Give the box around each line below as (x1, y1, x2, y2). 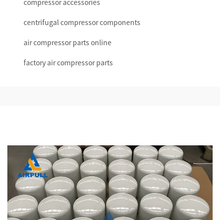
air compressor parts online (24, 37, 111, 47)
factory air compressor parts (24, 57, 113, 67)
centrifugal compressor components (24, 17, 140, 27)
